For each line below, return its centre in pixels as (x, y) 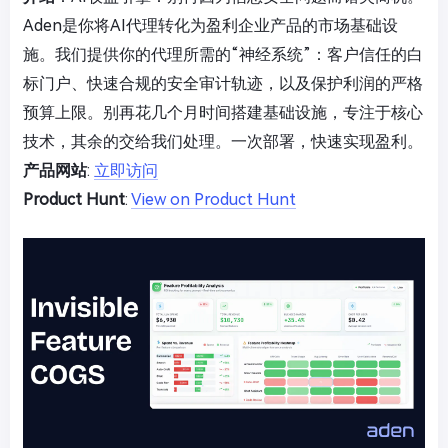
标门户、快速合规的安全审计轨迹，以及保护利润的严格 (223, 83)
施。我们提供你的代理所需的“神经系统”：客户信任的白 (223, 54)
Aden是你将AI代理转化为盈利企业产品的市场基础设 (210, 25)
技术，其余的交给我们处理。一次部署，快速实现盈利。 (223, 141)
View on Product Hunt (213, 199)
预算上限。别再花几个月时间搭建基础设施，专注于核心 (223, 112)
